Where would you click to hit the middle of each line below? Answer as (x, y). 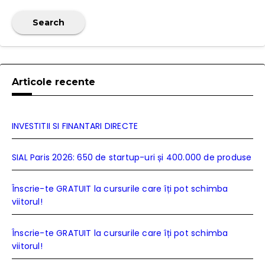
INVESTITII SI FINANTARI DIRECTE (75, 126)
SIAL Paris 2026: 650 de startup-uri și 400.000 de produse (132, 157)
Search (49, 22)
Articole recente (54, 82)
